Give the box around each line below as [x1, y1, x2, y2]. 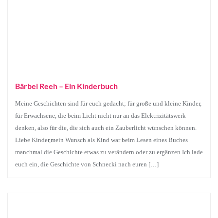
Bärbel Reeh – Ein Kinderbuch [15, 81, 118, 91]
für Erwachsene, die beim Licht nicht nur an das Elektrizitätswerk [15, 112, 186, 119]
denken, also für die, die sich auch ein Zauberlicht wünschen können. [15, 124, 197, 131]
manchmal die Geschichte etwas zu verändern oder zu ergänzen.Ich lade [15, 148, 203, 156]
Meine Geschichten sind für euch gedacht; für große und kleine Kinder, [15, 100, 201, 107]
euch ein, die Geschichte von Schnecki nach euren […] [15, 161, 159, 168]
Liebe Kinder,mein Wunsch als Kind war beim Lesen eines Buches [15, 136, 188, 144]
